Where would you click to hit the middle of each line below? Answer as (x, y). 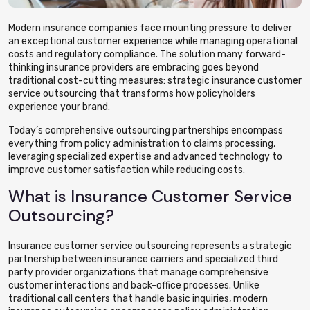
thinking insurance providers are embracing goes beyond (134, 67)
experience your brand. (59, 107)
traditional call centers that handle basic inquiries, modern (138, 299)
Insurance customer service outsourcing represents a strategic (150, 246)
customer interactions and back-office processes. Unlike (134, 285)
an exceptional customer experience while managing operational (153, 41)
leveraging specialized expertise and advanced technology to (145, 157)
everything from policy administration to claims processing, (142, 144)
